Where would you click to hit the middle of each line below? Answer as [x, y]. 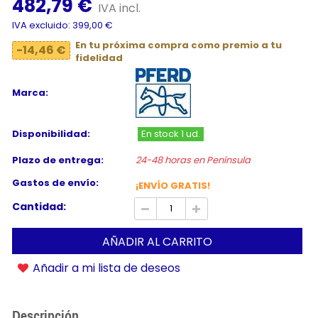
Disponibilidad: [51, 134]
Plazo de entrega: [58, 160]
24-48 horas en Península [193, 160]
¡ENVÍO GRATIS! [172, 185]
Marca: [30, 92]
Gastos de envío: [55, 183]
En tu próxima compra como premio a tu [179, 45]
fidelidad [99, 58]
